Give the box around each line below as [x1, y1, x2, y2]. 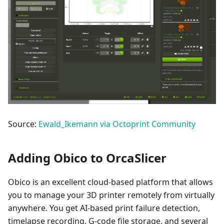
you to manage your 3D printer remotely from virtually [8, 189, 214, 201]
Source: [8, 118, 38, 130]
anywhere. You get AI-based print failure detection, [8, 202, 200, 214]
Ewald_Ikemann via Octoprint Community [38, 118, 195, 130]
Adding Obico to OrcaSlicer [8, 149, 166, 166]
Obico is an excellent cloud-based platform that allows [8, 176, 213, 188]
